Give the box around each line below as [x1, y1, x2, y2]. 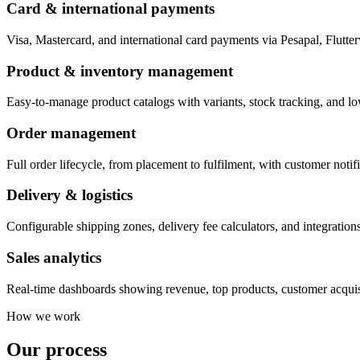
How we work [6, 309, 80, 323]
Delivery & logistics [6, 186, 133, 204]
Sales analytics [6, 248, 101, 266]
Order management [6, 124, 136, 141]
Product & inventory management [6, 62, 233, 80]
